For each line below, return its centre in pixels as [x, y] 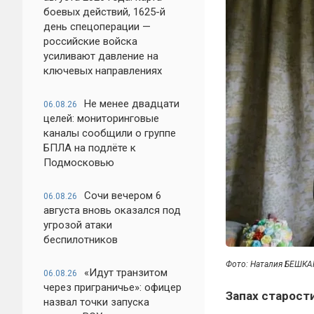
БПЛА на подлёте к [90, 148]
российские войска [90, 41]
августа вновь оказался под [112, 210]
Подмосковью [79, 163]
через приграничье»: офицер [112, 287]
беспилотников [81, 240]
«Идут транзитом [126, 273]
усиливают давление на [101, 56]
